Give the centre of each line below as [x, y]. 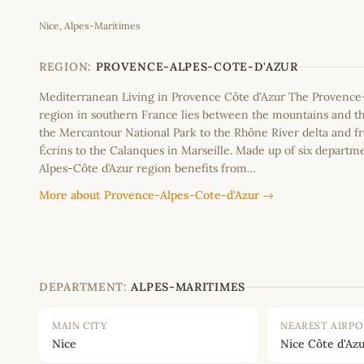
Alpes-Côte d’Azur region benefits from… [147, 169]
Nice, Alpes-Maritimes [90, 26]
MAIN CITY [80, 326]
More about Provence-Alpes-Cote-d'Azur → [156, 195]
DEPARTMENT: [83, 287]
